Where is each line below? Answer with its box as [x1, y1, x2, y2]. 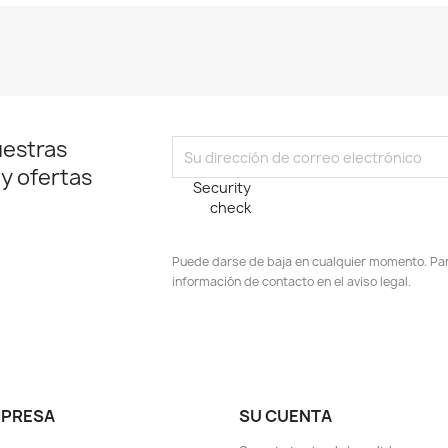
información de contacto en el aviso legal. [172, 273, 412, 291]
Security [193, 178, 252, 198]
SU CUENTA [239, 405, 332, 428]
